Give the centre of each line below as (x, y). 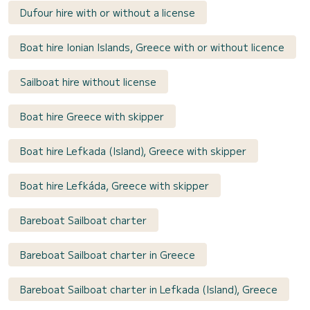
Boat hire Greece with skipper (92, 117)
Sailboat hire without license (88, 82)
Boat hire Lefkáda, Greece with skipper (115, 186)
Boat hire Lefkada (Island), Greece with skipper (133, 151)
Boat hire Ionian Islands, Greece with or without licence (152, 47)
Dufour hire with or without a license (108, 13)
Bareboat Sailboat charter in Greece (108, 255)
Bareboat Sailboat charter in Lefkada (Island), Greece (149, 290)
